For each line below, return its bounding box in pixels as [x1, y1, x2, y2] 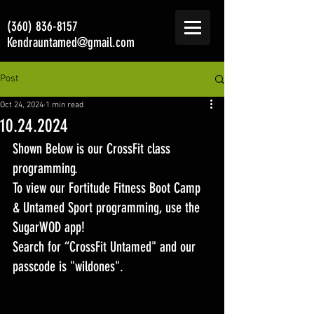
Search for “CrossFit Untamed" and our [13, 238, 199, 255]
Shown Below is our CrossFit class [13, 140, 174, 157]
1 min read [46, 100, 83, 110]
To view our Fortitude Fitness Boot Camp [13, 179, 204, 196]
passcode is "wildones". [13, 258, 123, 275]
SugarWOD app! [13, 219, 88, 235]
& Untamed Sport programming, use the [13, 199, 203, 216]
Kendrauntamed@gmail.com [7, 34, 135, 50]
